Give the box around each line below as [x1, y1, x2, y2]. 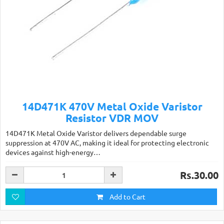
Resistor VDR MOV [65, 111, 158, 124]
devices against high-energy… [5, 147, 100, 156]
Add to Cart [108, 192, 145, 201]
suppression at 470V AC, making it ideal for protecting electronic [5, 138, 209, 147]
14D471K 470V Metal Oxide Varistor [21, 99, 202, 113]
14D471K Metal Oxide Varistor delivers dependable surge [5, 128, 186, 137]
